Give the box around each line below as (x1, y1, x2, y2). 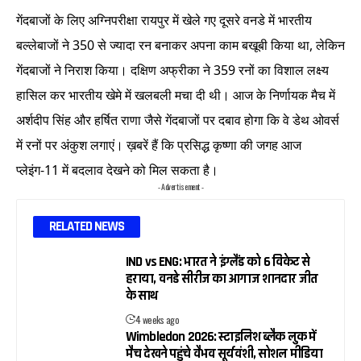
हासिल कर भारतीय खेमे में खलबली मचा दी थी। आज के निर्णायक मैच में (16, 86, 335, 105)
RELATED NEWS (49, 218, 124, 236)
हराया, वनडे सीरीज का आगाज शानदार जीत (126, 270, 317, 288)
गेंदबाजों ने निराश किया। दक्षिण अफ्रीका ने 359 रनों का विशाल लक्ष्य (16, 61, 329, 80)
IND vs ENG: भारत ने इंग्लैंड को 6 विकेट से (126, 253, 310, 272)
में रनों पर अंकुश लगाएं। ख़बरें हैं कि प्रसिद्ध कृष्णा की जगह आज (16, 136, 301, 155)
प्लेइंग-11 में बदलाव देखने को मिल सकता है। (16, 161, 218, 180)
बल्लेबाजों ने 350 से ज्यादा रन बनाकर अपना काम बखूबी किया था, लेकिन (16, 36, 345, 55)
